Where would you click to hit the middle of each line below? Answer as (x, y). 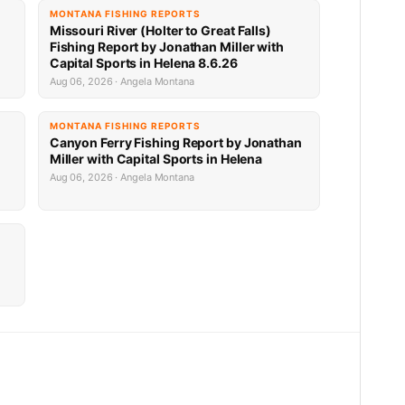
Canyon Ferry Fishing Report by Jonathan (175, 142)
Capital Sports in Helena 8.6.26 (143, 62)
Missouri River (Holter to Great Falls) (160, 30)
